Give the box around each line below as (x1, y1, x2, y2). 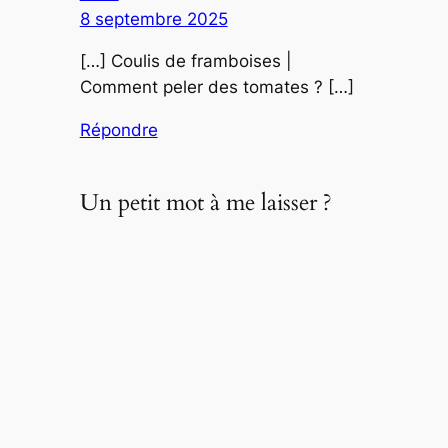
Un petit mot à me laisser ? (79, 186, 332, 218)
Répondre (79, 120, 158, 141)
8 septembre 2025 (79, 8, 228, 29)
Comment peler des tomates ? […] (79, 77, 354, 98)
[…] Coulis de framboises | (79, 51, 292, 72)
